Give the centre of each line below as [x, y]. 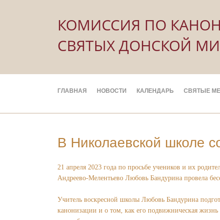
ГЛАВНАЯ [72, 91]
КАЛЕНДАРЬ [155, 91]
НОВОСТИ [111, 91]
